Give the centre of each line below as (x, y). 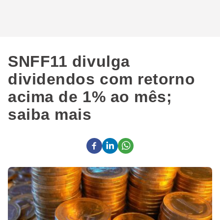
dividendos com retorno (102, 79)
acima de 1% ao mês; (90, 97)
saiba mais (50, 114)
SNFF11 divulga (69, 61)
